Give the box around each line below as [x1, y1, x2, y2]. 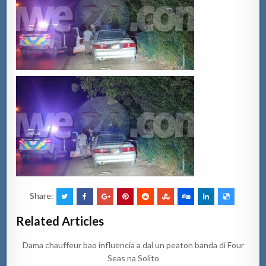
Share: [29, 190, 55, 201]
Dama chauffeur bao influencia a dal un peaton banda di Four [22, 239, 244, 250]
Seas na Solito [107, 252, 159, 263]
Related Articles [16, 213, 104, 228]
